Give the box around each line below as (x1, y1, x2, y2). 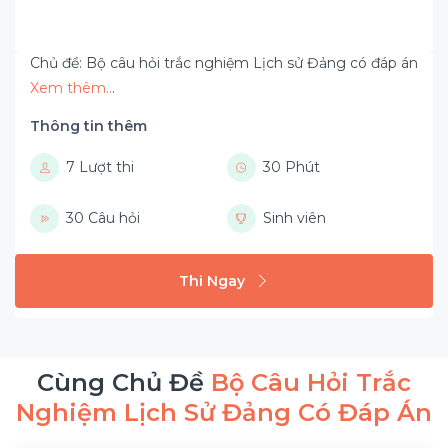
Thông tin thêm (30, 117, 147, 135)
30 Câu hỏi (66, 209, 140, 227)
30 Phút (262, 158, 320, 176)
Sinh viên (262, 209, 326, 227)
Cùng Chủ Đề (37, 368, 211, 397)
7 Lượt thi (66, 158, 134, 176)
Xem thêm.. (30, 79, 112, 97)
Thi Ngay (179, 271, 245, 290)
